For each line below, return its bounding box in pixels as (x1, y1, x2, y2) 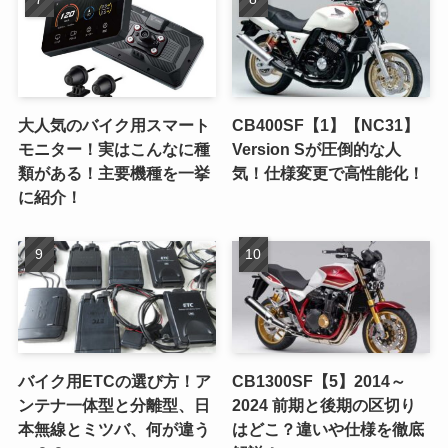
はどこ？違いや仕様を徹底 (232, 419, 425, 438)
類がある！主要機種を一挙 (17, 164, 210, 183)
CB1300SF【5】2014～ (232, 371, 407, 390)
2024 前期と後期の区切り (232, 395, 417, 414)
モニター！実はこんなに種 (17, 140, 210, 159)
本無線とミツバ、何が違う (17, 419, 210, 438)
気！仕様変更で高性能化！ (232, 164, 425, 183)
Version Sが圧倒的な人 (232, 140, 402, 159)
